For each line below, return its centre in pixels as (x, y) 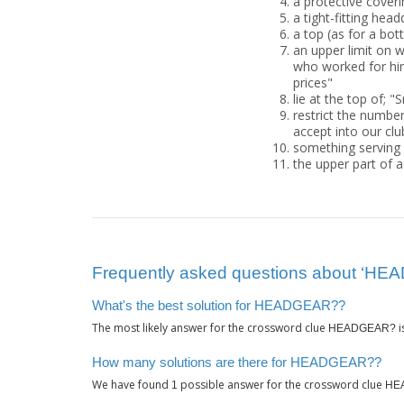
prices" (312, 83)
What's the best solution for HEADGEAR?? (219, 305)
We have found (132, 385)
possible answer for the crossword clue (281, 385)
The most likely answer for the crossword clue (210, 328)
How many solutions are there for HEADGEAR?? (237, 362)
